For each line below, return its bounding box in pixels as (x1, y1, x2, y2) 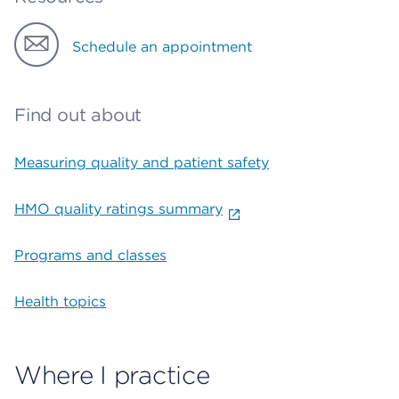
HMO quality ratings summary (14, 200, 223, 217)
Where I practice (14, 360, 210, 390)
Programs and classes (14, 247, 167, 264)
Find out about (14, 104, 142, 126)
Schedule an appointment (72, 38, 252, 55)
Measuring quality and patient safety (14, 154, 269, 171)
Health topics (14, 293, 106, 310)
